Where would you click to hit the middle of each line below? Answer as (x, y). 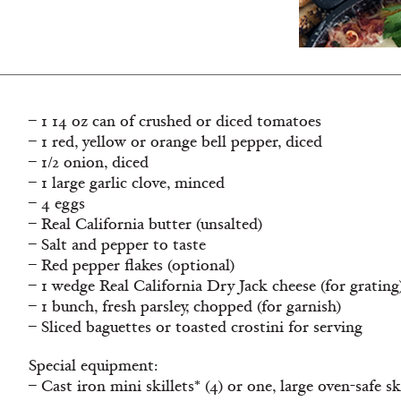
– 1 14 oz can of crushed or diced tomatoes (175, 121)
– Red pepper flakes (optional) (132, 265)
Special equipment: (93, 366)
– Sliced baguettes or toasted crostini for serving (196, 327)
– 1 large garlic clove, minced (127, 183)
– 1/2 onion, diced (89, 162)
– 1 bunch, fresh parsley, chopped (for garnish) (185, 307)
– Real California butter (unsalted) (145, 224)
